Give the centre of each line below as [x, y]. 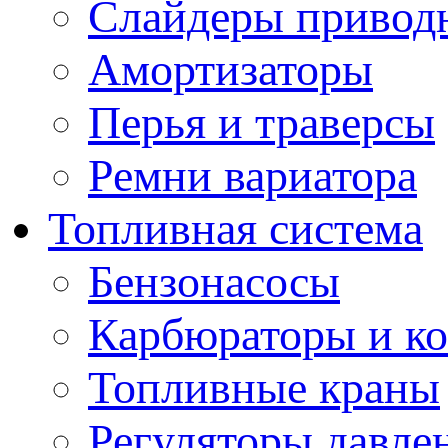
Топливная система [235, 228]
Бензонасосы [214, 281]
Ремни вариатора [252, 175]
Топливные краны [264, 387]
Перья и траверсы [261, 122]
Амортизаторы [230, 69]
